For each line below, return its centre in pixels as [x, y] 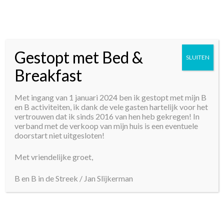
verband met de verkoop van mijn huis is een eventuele [106, 125]
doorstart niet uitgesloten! [60, 135]
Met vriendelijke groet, [54, 156]
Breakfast [48, 75]
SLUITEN [197, 57]
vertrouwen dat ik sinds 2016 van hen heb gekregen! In [107, 116]
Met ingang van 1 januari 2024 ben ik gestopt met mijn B [111, 97]
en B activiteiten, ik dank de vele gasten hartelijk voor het [111, 106]
